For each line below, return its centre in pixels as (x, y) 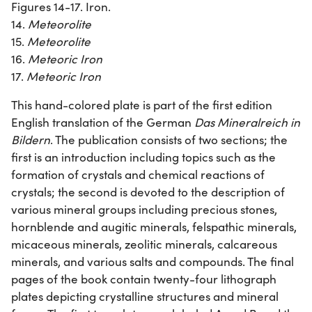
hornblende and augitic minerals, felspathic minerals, (154, 226)
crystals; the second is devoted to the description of (148, 192)
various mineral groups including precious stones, (144, 209)
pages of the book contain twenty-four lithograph (144, 279)
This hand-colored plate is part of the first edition (142, 104)
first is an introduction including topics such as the (143, 157)
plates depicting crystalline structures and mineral (145, 296)
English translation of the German (103, 122)
